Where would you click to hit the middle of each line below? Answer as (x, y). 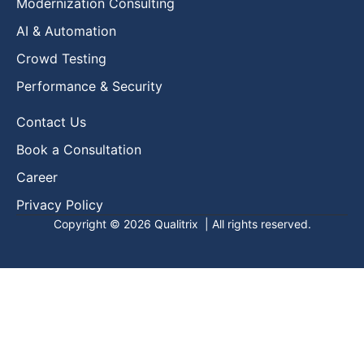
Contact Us (51, 121)
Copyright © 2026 (104, 223)
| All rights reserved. (254, 223)
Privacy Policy (60, 204)
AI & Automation (66, 30)
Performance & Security (89, 86)
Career (37, 177)
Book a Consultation (79, 149)
